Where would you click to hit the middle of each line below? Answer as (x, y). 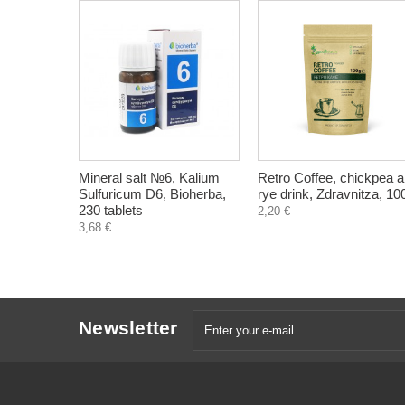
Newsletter (128, 328)
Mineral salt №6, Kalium (149, 178)
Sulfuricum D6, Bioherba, (152, 194)
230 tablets (111, 210)
